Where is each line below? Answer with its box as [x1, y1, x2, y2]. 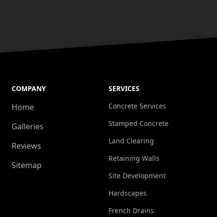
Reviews [12, 140, 41, 152]
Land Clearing [108, 136, 154, 146]
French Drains [108, 206, 154, 216]
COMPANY [12, 84, 46, 93]
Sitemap [12, 160, 42, 171]
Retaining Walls [108, 154, 159, 163]
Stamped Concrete [108, 119, 169, 128]
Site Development [108, 171, 166, 181]
